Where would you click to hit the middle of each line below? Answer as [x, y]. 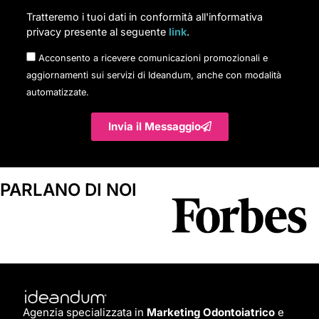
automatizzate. [58, 92]
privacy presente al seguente [98, 31]
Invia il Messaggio [154, 127]
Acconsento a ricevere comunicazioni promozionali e [153, 58]
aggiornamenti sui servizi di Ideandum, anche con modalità [154, 75]
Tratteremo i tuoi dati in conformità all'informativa [145, 16]
